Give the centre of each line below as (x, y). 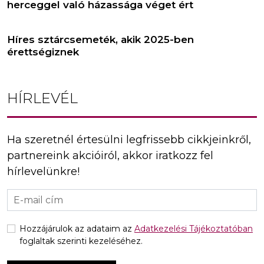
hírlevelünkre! (43, 171)
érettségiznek (43, 52)
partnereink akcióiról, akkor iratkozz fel (110, 155)
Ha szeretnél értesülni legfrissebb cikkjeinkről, (129, 139)
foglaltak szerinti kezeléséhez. (81, 241)
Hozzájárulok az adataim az (77, 228)
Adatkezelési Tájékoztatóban (194, 228)
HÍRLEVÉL (42, 98)
